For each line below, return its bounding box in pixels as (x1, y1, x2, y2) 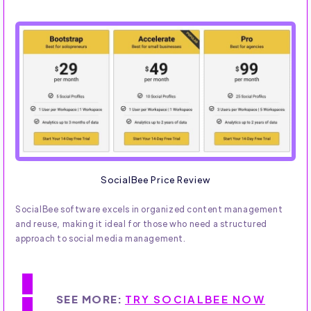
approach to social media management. (15, 233, 186, 244)
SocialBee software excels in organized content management (15, 203, 283, 215)
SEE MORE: (56, 292, 125, 306)
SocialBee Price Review (100, 174, 211, 186)
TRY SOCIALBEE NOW (124, 292, 266, 306)
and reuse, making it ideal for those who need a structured (15, 218, 267, 230)
